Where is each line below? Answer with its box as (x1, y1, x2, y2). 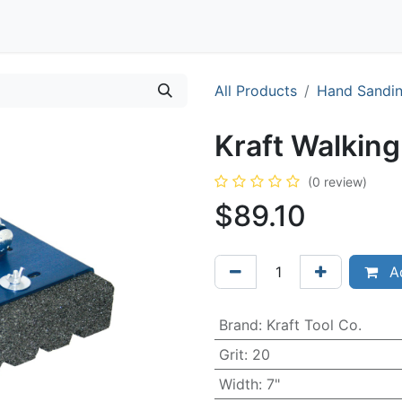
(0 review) (308, 174, 367, 189)
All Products (214, 82, 297, 100)
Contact (4, 17, 60, 35)
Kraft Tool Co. (266, 316, 362, 334)
